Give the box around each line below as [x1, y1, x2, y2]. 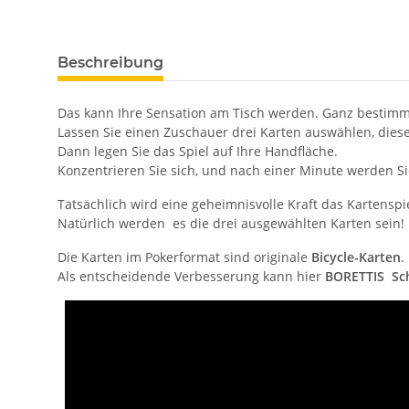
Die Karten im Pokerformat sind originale [58, 248, 311, 267]
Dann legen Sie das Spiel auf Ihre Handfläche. [58, 142, 338, 161]
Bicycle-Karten [311, 248, 401, 267]
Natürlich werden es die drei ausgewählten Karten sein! [58, 215, 404, 233]
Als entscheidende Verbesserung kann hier [58, 267, 325, 286]
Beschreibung [58, 54, 163, 72]
